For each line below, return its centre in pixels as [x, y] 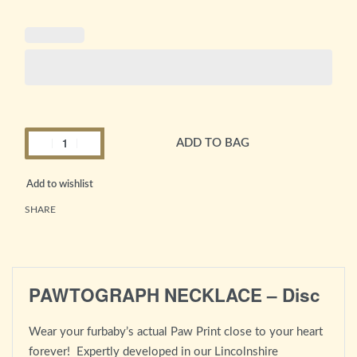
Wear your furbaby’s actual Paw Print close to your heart [176, 332]
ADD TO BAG [212, 143]
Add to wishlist [60, 184]
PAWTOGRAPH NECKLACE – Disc [175, 294]
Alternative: [55, 169]
